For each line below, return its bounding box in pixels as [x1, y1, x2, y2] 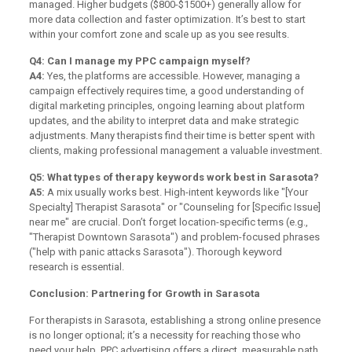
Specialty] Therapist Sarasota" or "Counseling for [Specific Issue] [28, 200, 321, 213]
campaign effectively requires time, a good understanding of [28, 84, 304, 97]
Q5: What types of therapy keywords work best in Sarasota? [28, 170, 319, 183]
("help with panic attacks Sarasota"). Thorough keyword [28, 245, 282, 258]
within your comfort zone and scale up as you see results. [28, 27, 289, 40]
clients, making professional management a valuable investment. [28, 144, 322, 156]
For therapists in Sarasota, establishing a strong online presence [28, 313, 321, 326]
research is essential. [28, 260, 124, 273]
